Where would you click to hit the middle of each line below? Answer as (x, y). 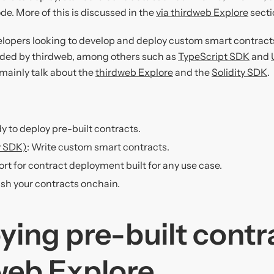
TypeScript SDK (214, 57)
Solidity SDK (239, 72)
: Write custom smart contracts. (98, 147)
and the (192, 72)
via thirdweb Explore (202, 13)
